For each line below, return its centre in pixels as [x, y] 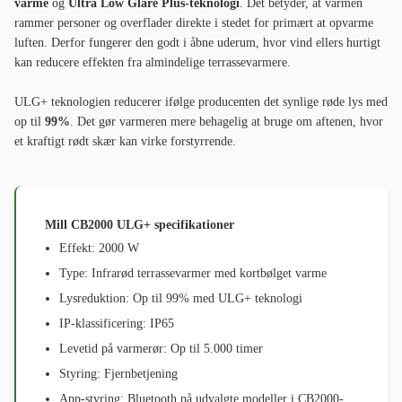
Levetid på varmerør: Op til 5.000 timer [161, 349]
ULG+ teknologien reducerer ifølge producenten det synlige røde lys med [201, 102]
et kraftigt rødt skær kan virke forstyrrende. [125, 142]
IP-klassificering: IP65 [117, 323]
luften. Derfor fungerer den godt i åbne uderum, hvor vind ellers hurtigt [197, 43]
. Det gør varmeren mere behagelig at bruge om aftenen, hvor [227, 122]
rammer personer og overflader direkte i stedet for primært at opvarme [194, 23]
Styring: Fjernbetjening [118, 374]
